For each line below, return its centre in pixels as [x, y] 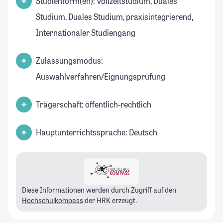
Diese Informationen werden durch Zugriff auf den [99, 190]
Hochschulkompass [53, 201]
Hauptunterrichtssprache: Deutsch [97, 132]
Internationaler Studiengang [86, 33]
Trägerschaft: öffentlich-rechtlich [94, 105]
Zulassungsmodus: [69, 61]
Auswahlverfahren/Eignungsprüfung [101, 77]
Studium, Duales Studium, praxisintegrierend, [114, 17]
